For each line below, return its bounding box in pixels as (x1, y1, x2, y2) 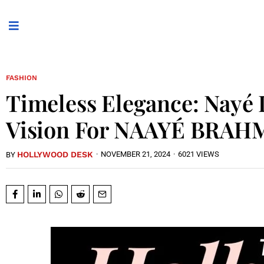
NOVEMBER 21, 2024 (101, 149, 170, 159)
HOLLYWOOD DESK (17, 149, 93, 159)
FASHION (6, 73, 37, 82)
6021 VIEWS (178, 149, 219, 159)
